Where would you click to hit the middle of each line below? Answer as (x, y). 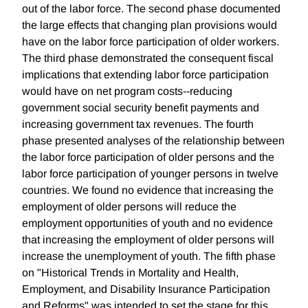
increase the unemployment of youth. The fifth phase (149, 256)
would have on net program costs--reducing (127, 91)
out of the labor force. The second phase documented (151, 9)
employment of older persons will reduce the (129, 207)
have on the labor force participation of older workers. (151, 42)
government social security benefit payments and (141, 108)
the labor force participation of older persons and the (148, 157)
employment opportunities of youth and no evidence (147, 223)
